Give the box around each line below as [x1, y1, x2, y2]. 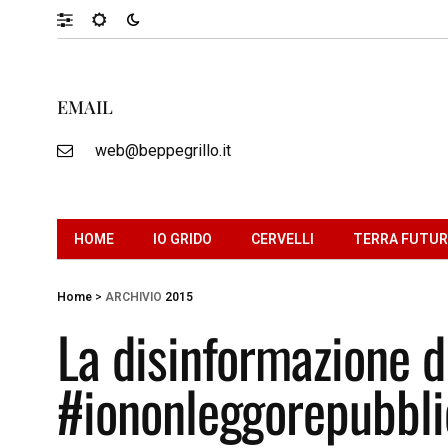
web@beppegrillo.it [94, 140, 231, 160]
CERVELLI [251, 230, 314, 247]
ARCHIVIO [105, 289, 162, 304]
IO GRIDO [153, 230, 212, 247]
